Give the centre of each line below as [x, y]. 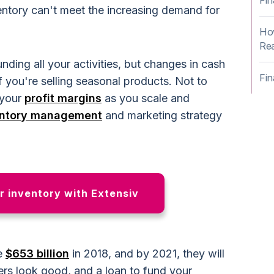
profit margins [63, 98]
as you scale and [146, 98]
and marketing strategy [162, 115]
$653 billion [37, 254]
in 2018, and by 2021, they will [147, 254]
